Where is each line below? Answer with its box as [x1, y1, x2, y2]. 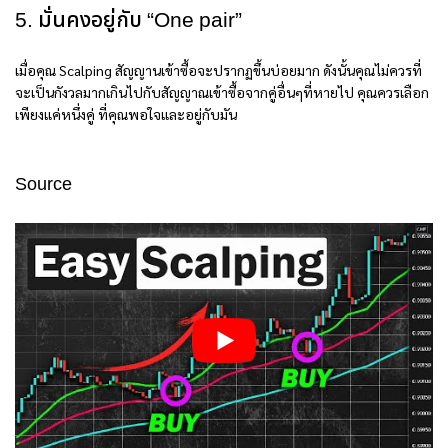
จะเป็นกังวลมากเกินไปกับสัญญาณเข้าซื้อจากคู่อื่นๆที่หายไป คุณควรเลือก [15, 83, 429, 102]
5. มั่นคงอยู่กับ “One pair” [15, 6, 242, 37]
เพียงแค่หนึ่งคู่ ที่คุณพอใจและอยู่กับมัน [15, 105, 237, 124]
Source [15, 171, 72, 198]
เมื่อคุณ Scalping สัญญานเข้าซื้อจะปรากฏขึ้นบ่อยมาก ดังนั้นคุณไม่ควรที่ [15, 61, 422, 80]
